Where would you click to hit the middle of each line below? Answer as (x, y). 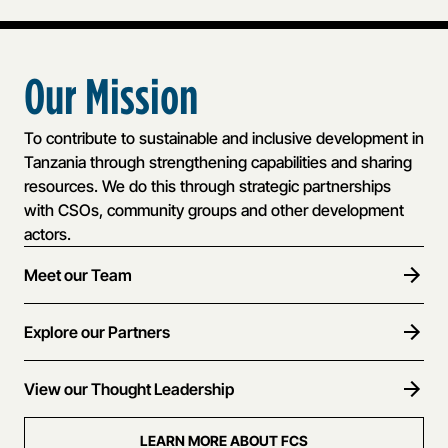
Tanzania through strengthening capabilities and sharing (218, 161)
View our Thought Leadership (129, 388)
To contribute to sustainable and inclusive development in (224, 137)
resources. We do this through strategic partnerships (207, 185)
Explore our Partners (97, 331)
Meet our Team (78, 274)
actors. (47, 233)
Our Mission (111, 96)
